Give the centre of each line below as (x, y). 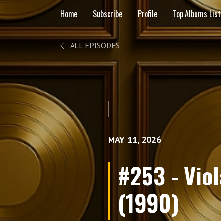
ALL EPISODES (94, 45)
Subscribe (108, 14)
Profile (147, 14)
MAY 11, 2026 (135, 139)
